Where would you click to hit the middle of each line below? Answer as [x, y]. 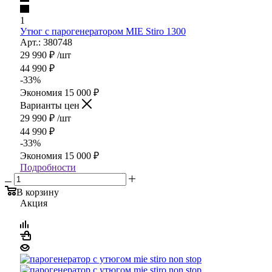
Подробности [48, 167]
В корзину [38, 192]
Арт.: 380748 [46, 42]
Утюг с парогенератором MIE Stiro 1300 [103, 31]
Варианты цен [51, 105]
